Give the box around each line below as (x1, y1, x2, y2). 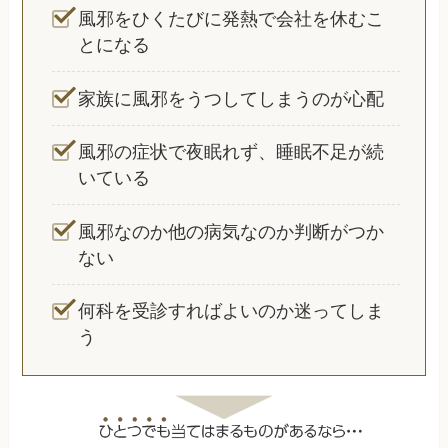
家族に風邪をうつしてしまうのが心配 (78, 88, 385, 109)
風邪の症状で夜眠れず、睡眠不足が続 (78, 142, 385, 163)
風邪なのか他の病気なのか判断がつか (78, 221, 385, 242)
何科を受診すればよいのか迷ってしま (78, 301, 385, 322)
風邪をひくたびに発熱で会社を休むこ (78, 8, 385, 29)
